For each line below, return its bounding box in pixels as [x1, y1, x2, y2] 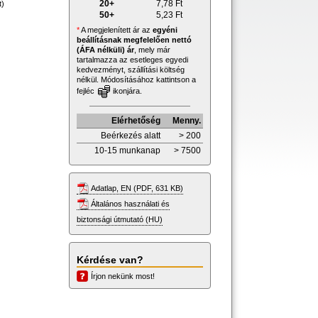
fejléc [77, 86, 97, 95]
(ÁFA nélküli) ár [77, 45, 134, 54]
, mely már [134, 45, 170, 54]
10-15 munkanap [94, 145, 160, 155]
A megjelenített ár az [79, 25, 153, 34]
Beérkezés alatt [101, 130, 160, 141]
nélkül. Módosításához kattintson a [77, 75, 196, 84]
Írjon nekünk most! [91, 271, 155, 280]
